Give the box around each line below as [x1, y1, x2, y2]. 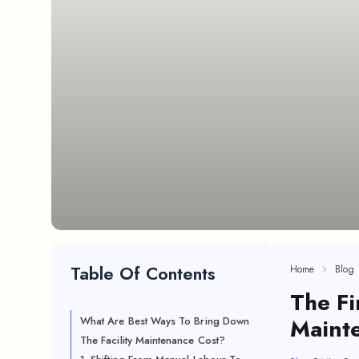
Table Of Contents [71, 260, 216, 286]
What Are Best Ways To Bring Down [80, 313, 250, 329]
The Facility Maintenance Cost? [80, 333, 225, 348]
